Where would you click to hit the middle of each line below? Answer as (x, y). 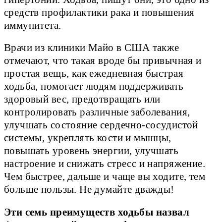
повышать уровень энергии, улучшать (91, 151)
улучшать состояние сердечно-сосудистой (101, 125)
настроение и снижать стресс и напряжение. (105, 164)
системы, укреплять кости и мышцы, (88, 138)
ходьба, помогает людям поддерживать (94, 86)
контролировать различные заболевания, (97, 112)
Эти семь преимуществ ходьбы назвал (97, 212)
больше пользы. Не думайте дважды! (89, 190)
